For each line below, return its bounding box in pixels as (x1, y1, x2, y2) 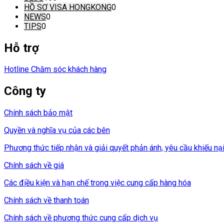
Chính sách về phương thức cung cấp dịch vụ (4, 213, 158, 223)
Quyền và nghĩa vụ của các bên (4, 125, 110, 135)
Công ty (4, 84, 46, 98)
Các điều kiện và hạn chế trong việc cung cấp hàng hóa (4, 178, 191, 188)
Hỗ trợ (4, 40, 39, 55)
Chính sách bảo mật (4, 108, 72, 118)
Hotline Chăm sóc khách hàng (4, 64, 106, 74)
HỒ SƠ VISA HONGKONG (24, 2, 111, 12)
